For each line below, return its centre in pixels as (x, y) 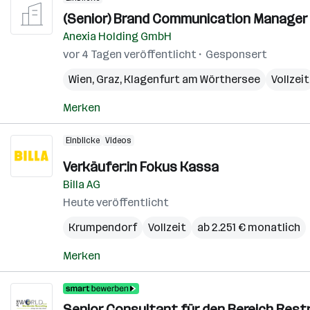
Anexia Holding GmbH (117, 36)
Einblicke (83, 140)
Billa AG (82, 184)
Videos (118, 140)
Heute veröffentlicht (116, 202)
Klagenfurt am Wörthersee (192, 79)
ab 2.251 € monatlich (249, 227)
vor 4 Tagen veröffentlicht (130, 54)
